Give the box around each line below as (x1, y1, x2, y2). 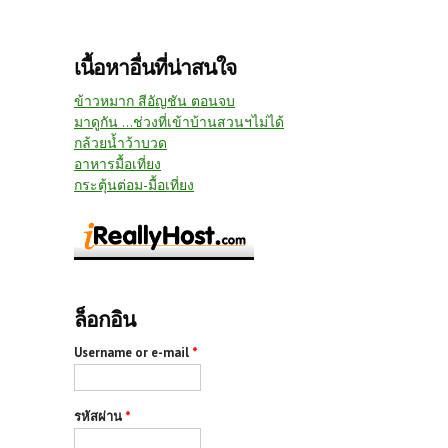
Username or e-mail (74, 343, 192, 361)
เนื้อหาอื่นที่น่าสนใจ (74, 53, 236, 81)
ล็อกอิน (74, 305, 135, 333)
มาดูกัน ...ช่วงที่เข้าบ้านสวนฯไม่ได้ (74, 112, 284, 131)
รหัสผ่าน (74, 407, 125, 425)
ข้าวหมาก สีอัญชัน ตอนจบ (74, 91, 235, 110)
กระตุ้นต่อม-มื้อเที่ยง (74, 175, 194, 194)
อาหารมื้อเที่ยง (74, 154, 161, 173)
